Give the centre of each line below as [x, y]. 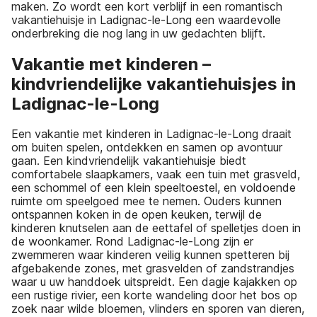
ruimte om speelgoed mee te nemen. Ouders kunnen [146, 201]
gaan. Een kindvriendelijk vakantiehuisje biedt [129, 161]
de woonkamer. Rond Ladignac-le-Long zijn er [132, 242]
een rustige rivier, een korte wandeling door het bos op [154, 295]
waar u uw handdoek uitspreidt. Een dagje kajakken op [154, 282]
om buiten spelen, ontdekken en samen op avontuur [147, 148]
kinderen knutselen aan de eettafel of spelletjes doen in [156, 228]
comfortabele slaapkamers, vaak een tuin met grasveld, [156, 174]
